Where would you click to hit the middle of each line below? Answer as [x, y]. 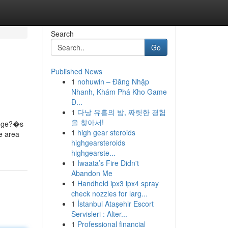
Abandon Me [92, 173]
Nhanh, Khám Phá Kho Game [119, 92]
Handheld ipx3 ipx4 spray [118, 183]
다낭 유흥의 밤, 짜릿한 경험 [121, 112]
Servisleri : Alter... [99, 214]
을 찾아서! [87, 122]
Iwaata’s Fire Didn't [108, 163]
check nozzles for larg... [109, 193]
